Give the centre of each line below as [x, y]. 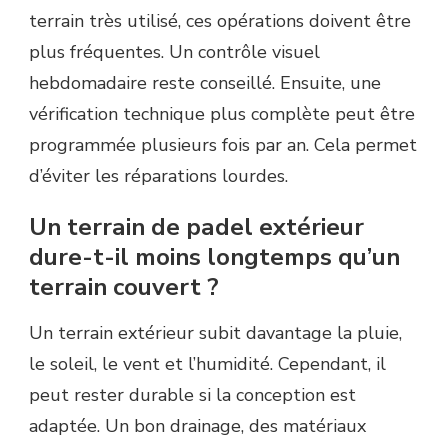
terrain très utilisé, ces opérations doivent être [220, 21]
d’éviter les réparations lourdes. [158, 176]
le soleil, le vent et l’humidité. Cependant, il [207, 363]
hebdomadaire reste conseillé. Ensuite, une [205, 83]
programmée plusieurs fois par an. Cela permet [223, 145]
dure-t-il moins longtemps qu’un [214, 257]
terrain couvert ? [124, 287]
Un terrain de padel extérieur [196, 227]
